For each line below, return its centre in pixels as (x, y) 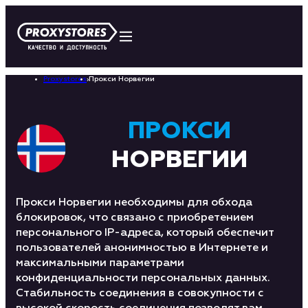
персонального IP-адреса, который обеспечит (145, 233)
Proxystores (65, 79)
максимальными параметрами (100, 263)
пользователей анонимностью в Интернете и (142, 248)
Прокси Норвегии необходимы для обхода (134, 202)
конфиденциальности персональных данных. (143, 278)
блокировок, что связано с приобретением (135, 218)
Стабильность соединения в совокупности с (140, 293)
